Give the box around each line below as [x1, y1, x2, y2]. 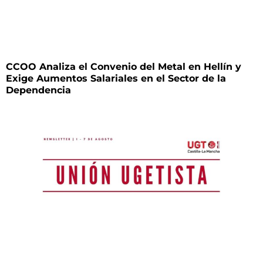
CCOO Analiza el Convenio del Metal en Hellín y [6, 60, 241, 72]
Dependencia [6, 84, 71, 96]
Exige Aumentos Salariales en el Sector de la [6, 72, 226, 84]
